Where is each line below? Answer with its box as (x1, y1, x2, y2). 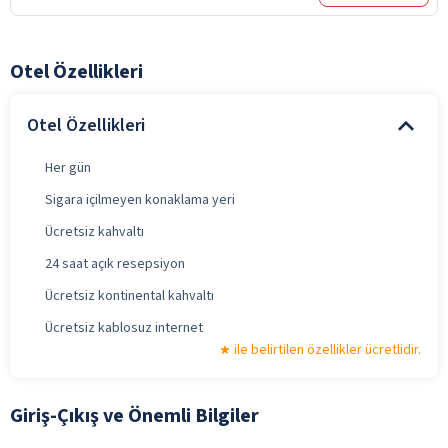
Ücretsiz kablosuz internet (45, 317, 203, 338)
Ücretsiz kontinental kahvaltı (45, 285, 214, 306)
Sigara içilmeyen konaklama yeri (45, 189, 235, 210)
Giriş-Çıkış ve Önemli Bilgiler (10, 401, 259, 430)
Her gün (45, 157, 91, 178)
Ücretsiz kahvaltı (45, 221, 144, 242)
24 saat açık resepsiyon (45, 253, 185, 274)
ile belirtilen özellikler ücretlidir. (234, 339, 421, 360)
